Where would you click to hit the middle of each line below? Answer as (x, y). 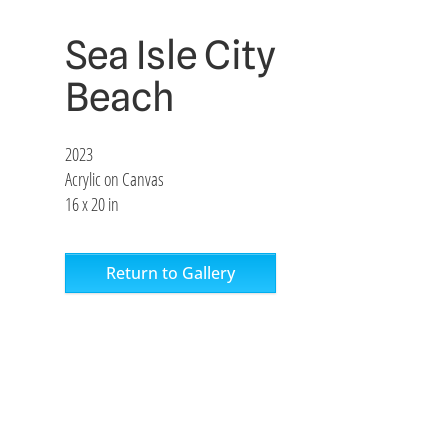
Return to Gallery (170, 273)
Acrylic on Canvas (114, 179)
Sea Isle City (170, 55)
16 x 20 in (92, 204)
